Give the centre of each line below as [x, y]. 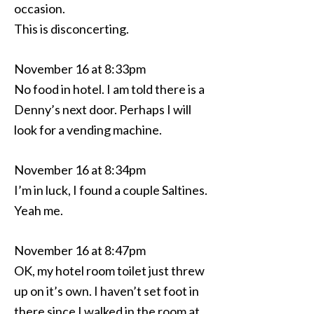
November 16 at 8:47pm [80, 250]
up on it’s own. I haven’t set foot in [107, 291]
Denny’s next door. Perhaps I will [103, 109]
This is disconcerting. [71, 29]
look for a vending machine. [88, 130]
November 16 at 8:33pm [80, 69]
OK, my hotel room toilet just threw [109, 271]
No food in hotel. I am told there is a [109, 89]
